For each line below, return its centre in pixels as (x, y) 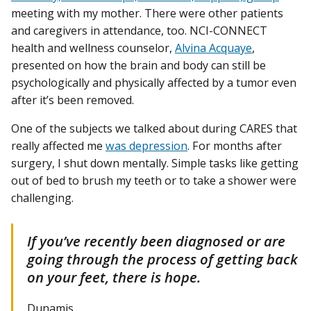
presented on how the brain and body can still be (138, 66)
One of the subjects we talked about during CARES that (154, 129)
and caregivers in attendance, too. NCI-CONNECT (139, 31)
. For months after (235, 146)
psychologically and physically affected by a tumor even (154, 83)
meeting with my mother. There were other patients (147, 14)
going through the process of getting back (162, 259)
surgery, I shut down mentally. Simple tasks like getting (155, 163)
